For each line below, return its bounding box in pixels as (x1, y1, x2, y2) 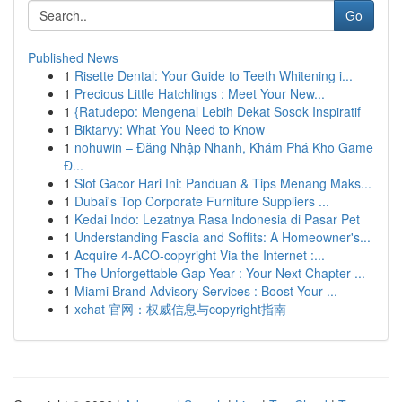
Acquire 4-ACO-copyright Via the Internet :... (74, 246, 325, 264)
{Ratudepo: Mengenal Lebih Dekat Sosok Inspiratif (74, 102, 361, 120)
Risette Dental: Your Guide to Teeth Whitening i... (74, 66, 353, 84)
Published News (28, 48, 118, 66)
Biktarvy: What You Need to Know (74, 120, 265, 138)
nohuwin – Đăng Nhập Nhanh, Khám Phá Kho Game (74, 138, 373, 156)
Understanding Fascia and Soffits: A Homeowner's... (74, 228, 371, 246)
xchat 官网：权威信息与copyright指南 (74, 300, 286, 318)
